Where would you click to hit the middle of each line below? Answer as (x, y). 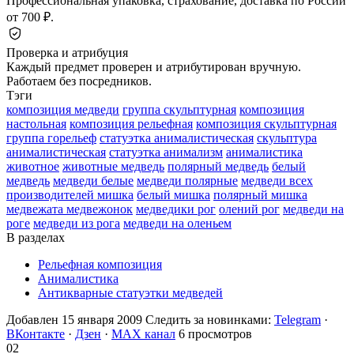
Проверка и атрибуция (67, 52)
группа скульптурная (179, 109)
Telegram (298, 319)
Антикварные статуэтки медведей (130, 292)
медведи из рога (77, 223)
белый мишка (173, 194)
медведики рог (176, 209)
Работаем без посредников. (79, 81)
